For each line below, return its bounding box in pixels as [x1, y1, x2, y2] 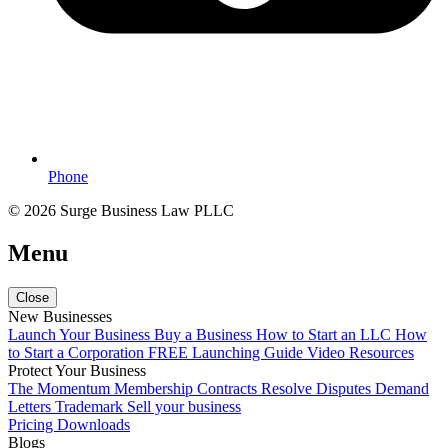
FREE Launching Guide [148, 344, 307, 362]
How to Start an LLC [256, 326, 395, 344]
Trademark [55, 398, 127, 416]
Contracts [197, 380, 261, 398]
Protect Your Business [8, 362, 146, 380]
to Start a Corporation [8, 344, 148, 362]
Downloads [57, 416, 130, 434]
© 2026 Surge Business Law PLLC [8, 202, 234, 220]
